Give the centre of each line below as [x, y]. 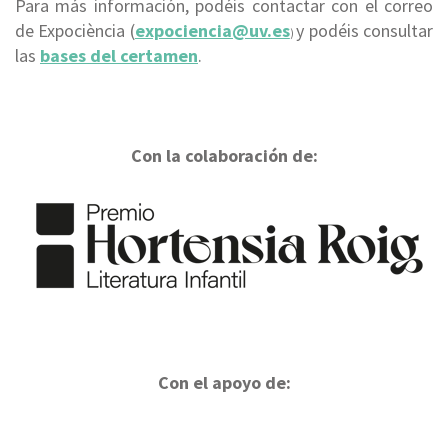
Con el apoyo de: [224, 382]
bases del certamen [119, 55]
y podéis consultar [365, 30]
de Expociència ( [75, 30]
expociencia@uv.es [212, 30]
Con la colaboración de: [224, 155]
